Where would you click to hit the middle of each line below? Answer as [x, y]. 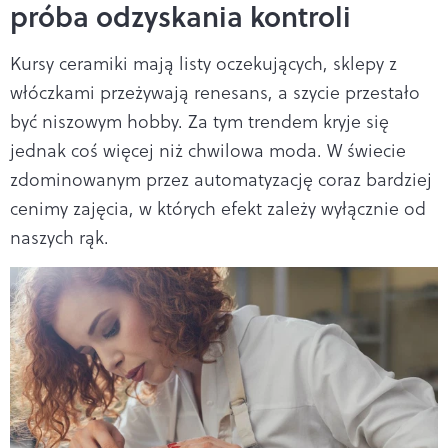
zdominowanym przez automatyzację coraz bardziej [221, 179]
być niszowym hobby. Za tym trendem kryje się [199, 121]
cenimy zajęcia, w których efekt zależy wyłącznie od [218, 208]
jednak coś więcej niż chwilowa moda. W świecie [208, 150]
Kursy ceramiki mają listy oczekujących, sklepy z [203, 63]
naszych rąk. [59, 237]
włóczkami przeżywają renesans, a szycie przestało [215, 92]
